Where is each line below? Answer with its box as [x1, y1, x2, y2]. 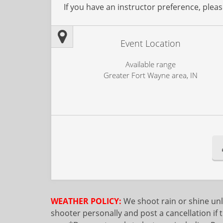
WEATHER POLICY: [51, 196, 121, 207]
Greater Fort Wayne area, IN [103, 70, 198, 80]
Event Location [120, 37, 181, 49]
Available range [125, 59, 176, 69]
